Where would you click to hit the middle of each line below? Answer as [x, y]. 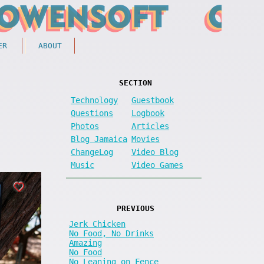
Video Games [157, 165]
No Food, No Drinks [111, 233]
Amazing [85, 242]
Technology [94, 100]
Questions [92, 113]
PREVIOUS [135, 208]
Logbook [148, 113]
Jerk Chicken [97, 224]
